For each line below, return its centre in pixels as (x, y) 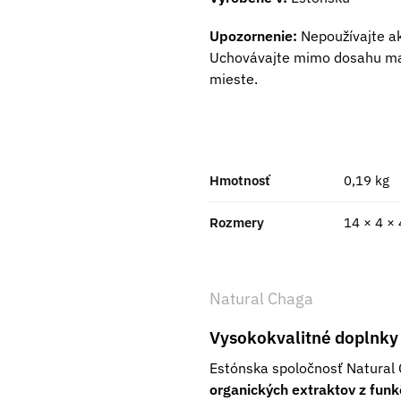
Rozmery (237, 223)
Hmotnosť (240, 181)
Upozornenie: (253, 36)
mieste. (233, 79)
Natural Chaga (261, 299)
